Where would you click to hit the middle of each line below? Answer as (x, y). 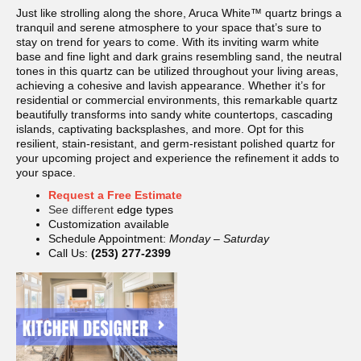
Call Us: (70, 253)
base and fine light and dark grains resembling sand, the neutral (179, 57)
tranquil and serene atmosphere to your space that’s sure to (169, 28)
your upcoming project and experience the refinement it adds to (178, 158)
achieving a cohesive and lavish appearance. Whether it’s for (171, 86)
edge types (145, 210)
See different (83, 210)
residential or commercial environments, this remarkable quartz (177, 100)
